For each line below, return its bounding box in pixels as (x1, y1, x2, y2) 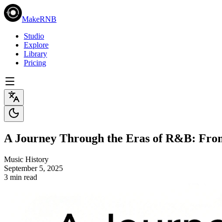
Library (24, 50, 47, 58)
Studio (24, 32, 44, 40)
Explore (24, 41, 49, 49)
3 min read (4, 172, 37, 181)
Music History (4, 155, 49, 164)
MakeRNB (22, 15, 56, 23)
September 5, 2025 (4, 164, 63, 172)
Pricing (24, 58, 46, 67)
